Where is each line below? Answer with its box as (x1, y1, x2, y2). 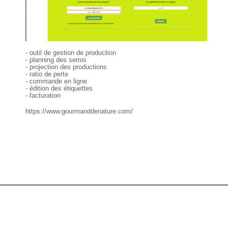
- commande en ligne (25, 77, 87, 85)
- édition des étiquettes (25, 84, 93, 92)
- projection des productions (25, 63, 107, 71)
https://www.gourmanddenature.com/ (25, 107, 133, 115)
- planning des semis (25, 55, 87, 64)
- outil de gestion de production (25, 48, 116, 56)
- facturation (25, 91, 61, 99)
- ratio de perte (25, 70, 68, 78)
